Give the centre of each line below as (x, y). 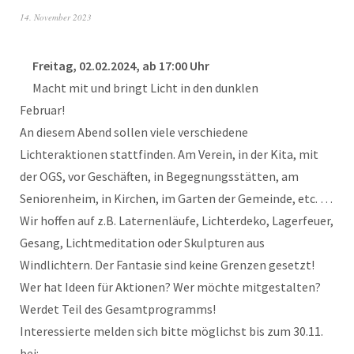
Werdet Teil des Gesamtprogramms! (118, 309)
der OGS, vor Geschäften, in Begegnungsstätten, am (159, 176)
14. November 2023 (56, 17)
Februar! (42, 110)
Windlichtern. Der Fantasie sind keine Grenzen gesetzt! (167, 265)
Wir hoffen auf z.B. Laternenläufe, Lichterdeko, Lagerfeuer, (177, 220)
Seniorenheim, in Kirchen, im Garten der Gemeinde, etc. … (176, 198)
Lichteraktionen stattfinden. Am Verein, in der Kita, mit (169, 154)
